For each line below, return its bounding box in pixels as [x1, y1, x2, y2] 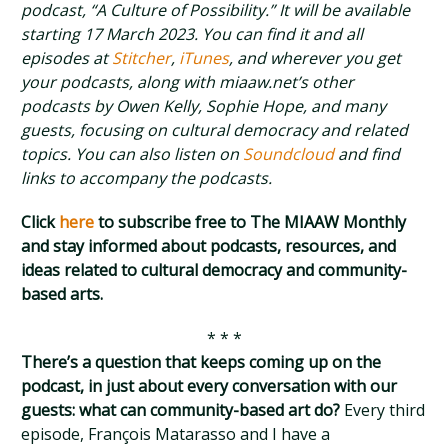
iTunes [179, 47, 230, 69]
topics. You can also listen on [21, 143, 244, 165]
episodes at [21, 47, 113, 69]
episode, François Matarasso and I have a [21, 423, 331, 445]
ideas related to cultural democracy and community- [21, 259, 408, 281]
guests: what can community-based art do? [21, 399, 345, 421]
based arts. [21, 283, 104, 305]
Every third [344, 399, 426, 421]
